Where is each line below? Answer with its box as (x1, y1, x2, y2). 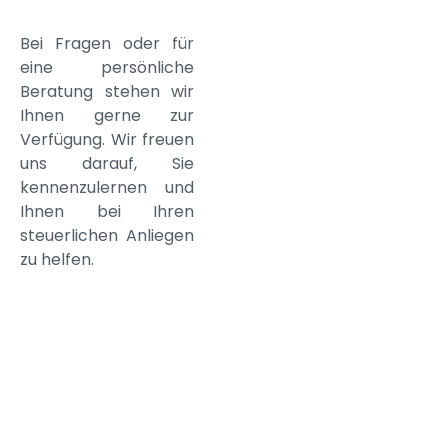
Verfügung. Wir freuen (20, 127, 194, 151)
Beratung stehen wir (20, 79, 194, 103)
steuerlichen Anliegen (20, 223, 194, 247)
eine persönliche (20, 55, 194, 79)
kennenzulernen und (20, 175, 194, 199)
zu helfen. (20, 247, 94, 271)
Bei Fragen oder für (20, 31, 194, 55)
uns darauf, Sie (20, 151, 194, 175)
